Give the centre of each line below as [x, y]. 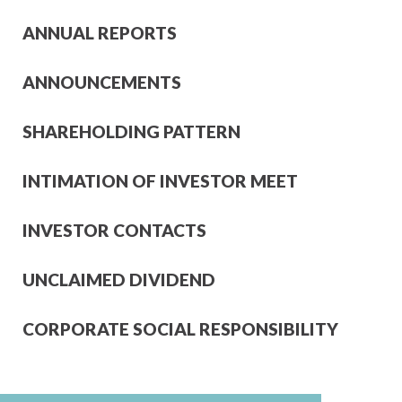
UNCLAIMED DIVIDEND [118, 280]
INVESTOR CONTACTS [114, 230]
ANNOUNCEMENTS [101, 82]
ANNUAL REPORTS [99, 33]
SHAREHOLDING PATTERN [131, 131]
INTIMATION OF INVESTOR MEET [160, 181]
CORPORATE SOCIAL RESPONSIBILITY [180, 329]
